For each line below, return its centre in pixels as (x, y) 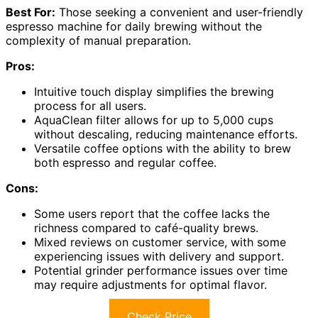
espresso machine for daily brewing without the (134, 26)
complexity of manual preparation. (98, 40)
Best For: (31, 12)
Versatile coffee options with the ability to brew (163, 148)
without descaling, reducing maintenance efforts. (166, 134)
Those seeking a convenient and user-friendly (179, 12)
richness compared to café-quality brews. (146, 227)
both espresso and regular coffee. (125, 162)
